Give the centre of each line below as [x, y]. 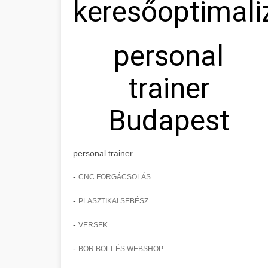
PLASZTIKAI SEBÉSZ [113, 201]
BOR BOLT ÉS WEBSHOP [121, 249]
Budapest [169, 121]
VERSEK [93, 225]
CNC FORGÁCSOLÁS [115, 177]
